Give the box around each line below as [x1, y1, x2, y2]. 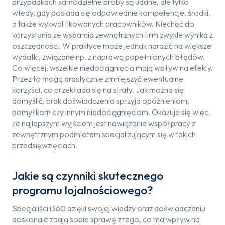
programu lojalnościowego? [12, 182, 153, 197]
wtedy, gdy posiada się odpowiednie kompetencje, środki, [12, 8, 210, 18]
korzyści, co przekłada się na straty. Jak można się [12, 85, 184, 95]
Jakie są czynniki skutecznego [12, 168, 163, 183]
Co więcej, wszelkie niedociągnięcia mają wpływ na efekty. [12, 63, 213, 73]
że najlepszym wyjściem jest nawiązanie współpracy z [12, 118, 195, 128]
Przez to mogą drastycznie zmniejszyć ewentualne [12, 74, 183, 84]
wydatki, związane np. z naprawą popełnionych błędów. [12, 52, 205, 62]
